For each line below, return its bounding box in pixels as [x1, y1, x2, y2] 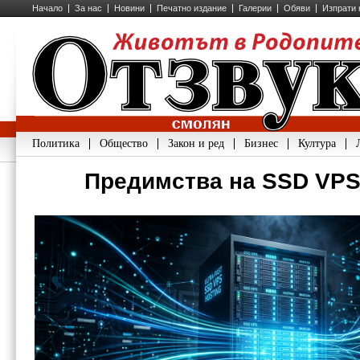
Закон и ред [168, 137, 224, 149]
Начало [32, 3, 63, 13]
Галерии [239, 3, 272, 13]
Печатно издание [157, 3, 227, 13]
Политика [32, 137, 80, 149]
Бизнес [244, 137, 278, 149]
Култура [298, 137, 336, 149]
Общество [100, 137, 148, 149]
